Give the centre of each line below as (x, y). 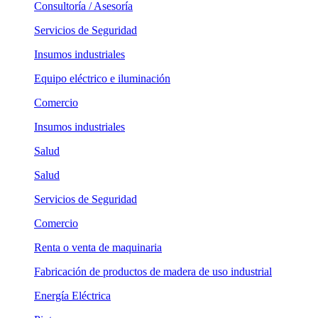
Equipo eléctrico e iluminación (102, 78)
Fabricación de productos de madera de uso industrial (153, 272)
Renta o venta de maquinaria (98, 247)
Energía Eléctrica (72, 296)
